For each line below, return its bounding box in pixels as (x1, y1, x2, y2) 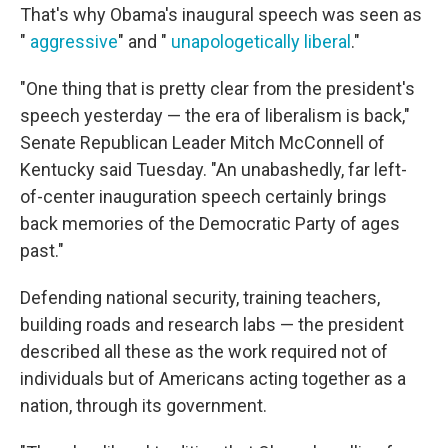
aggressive (30, 31, 118, 52)
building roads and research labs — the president (20, 314, 404, 335)
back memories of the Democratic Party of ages (20, 213, 400, 234)
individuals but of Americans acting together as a (20, 368, 406, 389)
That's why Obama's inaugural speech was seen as (20, 4, 422, 25)
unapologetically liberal (171, 31, 351, 52)
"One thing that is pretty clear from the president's (20, 78, 415, 99)
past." (20, 240, 64, 261)
